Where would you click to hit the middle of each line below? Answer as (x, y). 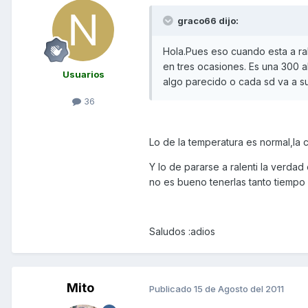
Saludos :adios (182, 232)
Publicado (172, 288)
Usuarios (83, 75)
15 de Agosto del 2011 (239, 288)
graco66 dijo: (207, 21)
